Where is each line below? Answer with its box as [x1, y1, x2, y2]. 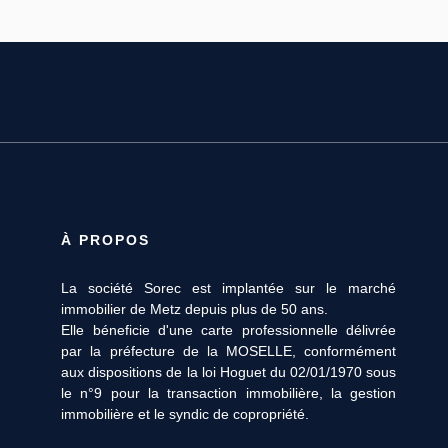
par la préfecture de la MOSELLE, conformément [61, 342, 397, 359]
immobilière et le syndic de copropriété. [61, 405, 310, 422]
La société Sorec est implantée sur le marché [61, 279, 397, 296]
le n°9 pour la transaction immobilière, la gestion [61, 384, 397, 401]
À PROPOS [61, 231, 151, 248]
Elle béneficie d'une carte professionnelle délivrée [61, 321, 397, 338]
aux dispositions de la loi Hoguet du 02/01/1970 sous [61, 363, 397, 380]
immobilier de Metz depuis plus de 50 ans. [61, 300, 329, 317]
